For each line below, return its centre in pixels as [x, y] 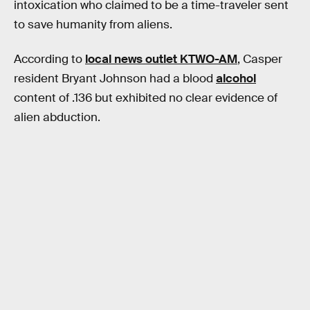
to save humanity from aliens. [93, 25]
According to [49, 59]
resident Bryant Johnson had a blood [115, 78]
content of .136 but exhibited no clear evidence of [146, 98]
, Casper [260, 59]
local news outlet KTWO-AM [161, 59]
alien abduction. [57, 117]
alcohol [236, 78]
